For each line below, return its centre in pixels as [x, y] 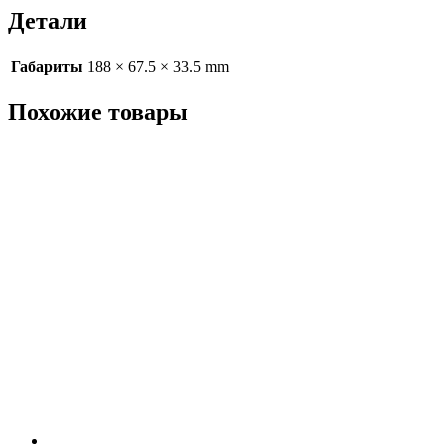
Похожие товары [98, 111]
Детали [47, 21]
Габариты [47, 67]
